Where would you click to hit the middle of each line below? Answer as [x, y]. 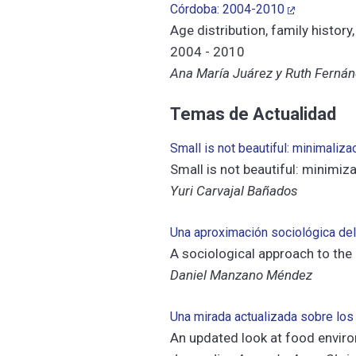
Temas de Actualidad [255, 114]
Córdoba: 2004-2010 [228, 9]
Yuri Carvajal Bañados [234, 191]
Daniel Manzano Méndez [242, 275]
